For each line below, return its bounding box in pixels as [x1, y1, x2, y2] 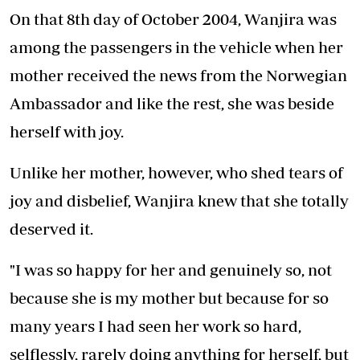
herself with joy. [10, 122, 124, 141]
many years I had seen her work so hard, [10, 317, 301, 336]
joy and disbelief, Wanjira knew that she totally [10, 191, 349, 211]
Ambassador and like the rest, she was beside [10, 94, 334, 113]
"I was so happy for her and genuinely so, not [10, 260, 332, 280]
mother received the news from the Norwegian [10, 66, 347, 85]
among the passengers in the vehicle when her [10, 38, 343, 57]
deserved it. [10, 219, 93, 239]
